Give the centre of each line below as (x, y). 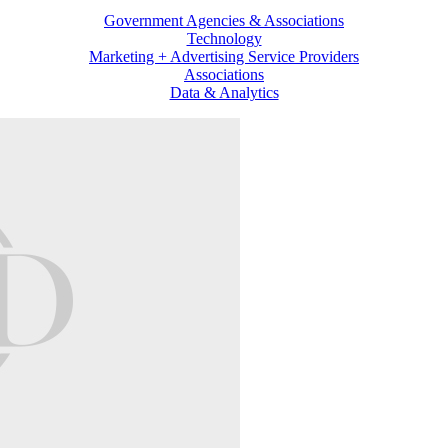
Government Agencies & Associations (224, 20)
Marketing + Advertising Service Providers (224, 56)
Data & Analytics (224, 92)
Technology (224, 38)
